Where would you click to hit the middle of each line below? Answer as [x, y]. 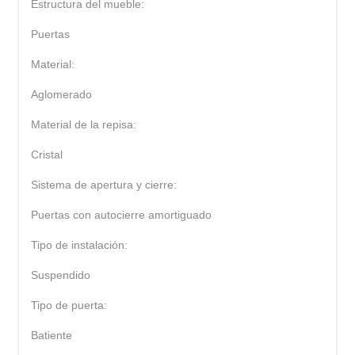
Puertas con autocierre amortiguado [122, 214]
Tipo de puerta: [69, 305]
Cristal [47, 154]
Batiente [52, 335]
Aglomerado [62, 94]
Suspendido [61, 275]
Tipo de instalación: [80, 244]
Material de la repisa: [84, 124]
